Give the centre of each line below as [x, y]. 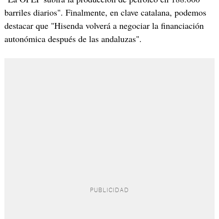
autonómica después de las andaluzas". [73, 38]
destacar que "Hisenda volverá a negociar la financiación [104, 25]
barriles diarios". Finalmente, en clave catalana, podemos [105, 12]
